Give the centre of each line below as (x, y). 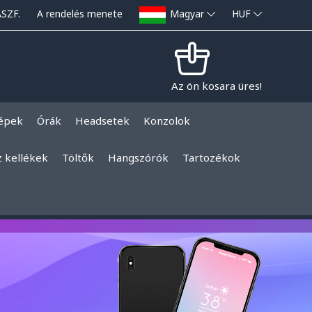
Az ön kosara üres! (217, 86)
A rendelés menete (80, 14)
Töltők (78, 158)
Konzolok (167, 121)
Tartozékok (211, 158)
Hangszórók (138, 158)
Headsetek (102, 121)
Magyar (187, 14)
